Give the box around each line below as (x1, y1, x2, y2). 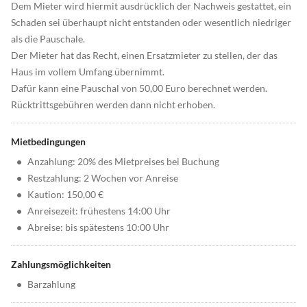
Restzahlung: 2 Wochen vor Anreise (27, 172, 178, 184)
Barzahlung (27, 278, 75, 291)
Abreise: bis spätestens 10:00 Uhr (27, 221, 169, 234)
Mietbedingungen (11, 136, 86, 148)
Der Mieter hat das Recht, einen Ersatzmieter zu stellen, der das (11, 49, 278, 62)
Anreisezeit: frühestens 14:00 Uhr (27, 205, 171, 217)
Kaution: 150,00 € (27, 188, 103, 201)
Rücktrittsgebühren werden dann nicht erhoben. (11, 99, 215, 111)
